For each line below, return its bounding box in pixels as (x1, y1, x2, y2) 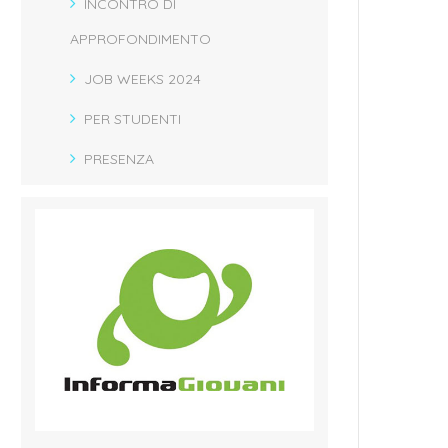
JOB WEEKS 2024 (84, 69, 202, 88)
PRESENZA (84, 149, 155, 168)
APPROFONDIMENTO (70, 29, 212, 48)
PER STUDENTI (84, 109, 182, 128)
